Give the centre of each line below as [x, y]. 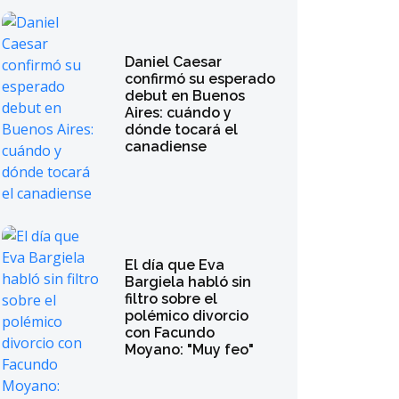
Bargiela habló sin [188, 282]
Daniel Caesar [174, 62]
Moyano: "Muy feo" [190, 350]
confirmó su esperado [200, 79]
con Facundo [170, 333]
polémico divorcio [187, 316]
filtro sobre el [171, 299]
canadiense [166, 147]
